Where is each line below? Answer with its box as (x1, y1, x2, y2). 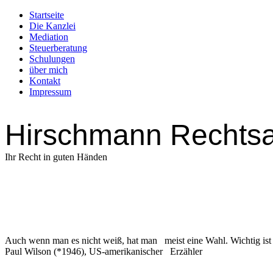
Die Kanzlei (29, 21, 76, 31)
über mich (29, 65, 68, 75)
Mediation (29, 32, 68, 42)
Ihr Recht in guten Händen (5, 152, 107, 162)
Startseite (29, 10, 64, 20)
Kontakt (29, 76, 60, 86)
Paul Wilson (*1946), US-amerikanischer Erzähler (5, 246, 202, 257)
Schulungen (29, 54, 75, 64)
